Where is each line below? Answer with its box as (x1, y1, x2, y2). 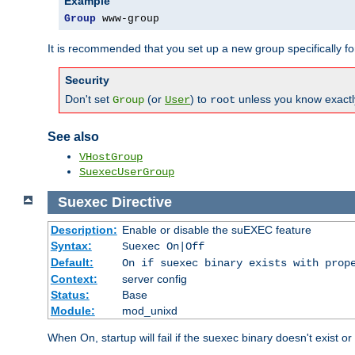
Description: (50, 223, 117, 236)
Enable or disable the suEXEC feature (121, 223, 311, 236)
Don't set (65, 93, 113, 106)
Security (65, 74, 109, 87)
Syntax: (50, 239, 92, 252)
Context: (50, 272, 97, 285)
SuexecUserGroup (79, 166, 174, 179)
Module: (50, 303, 95, 317)
